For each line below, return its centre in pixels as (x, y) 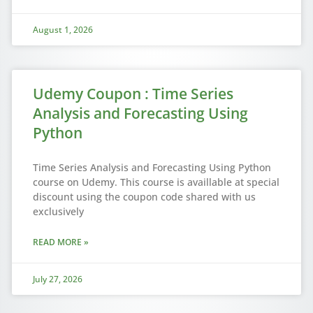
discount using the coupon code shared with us (144, 197)
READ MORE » (60, 242)
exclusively (58, 212)
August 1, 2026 (63, 30)
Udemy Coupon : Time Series (133, 94)
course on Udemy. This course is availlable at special (156, 182)
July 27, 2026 (57, 279)
